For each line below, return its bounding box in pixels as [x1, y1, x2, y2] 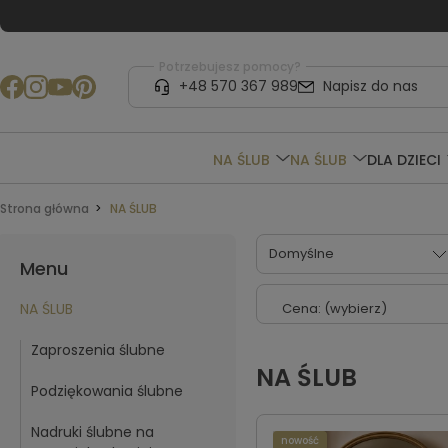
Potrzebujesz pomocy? [158, 57, 301, 75]
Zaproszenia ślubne [31, 340, 165, 360]
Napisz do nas [322, 76, 418, 97]
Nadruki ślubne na [31, 422, 154, 442]
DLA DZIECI [366, 149, 441, 170]
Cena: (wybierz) [282, 299, 387, 318]
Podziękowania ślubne [31, 381, 183, 401]
